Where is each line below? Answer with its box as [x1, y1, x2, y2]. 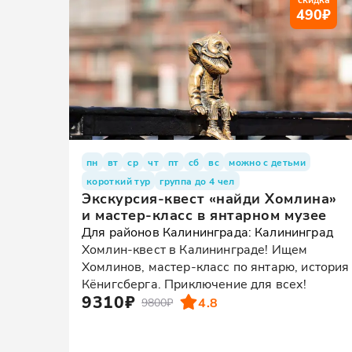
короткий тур [86, 174, 151, 187]
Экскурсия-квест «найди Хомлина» [82, 189, 337, 207]
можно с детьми [229, 156, 306, 168]
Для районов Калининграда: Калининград [82, 223, 333, 240]
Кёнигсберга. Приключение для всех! [82, 275, 307, 291]
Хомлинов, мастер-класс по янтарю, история [82, 258, 350, 274]
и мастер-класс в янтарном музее [82, 205, 327, 224]
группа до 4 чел [159, 174, 235, 187]
